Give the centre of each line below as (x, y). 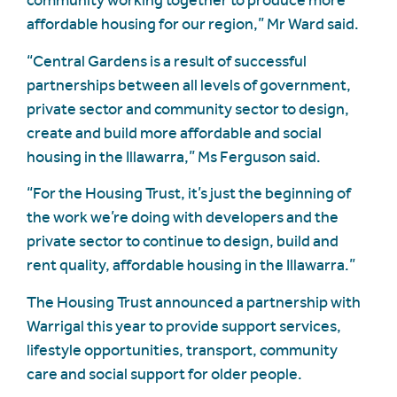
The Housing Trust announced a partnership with (194, 302)
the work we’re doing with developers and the (183, 218)
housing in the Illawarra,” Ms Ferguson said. (174, 156)
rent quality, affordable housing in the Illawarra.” (191, 265)
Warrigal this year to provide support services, (184, 326)
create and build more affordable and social (174, 132)
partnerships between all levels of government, (189, 85)
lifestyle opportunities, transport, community (182, 350)
